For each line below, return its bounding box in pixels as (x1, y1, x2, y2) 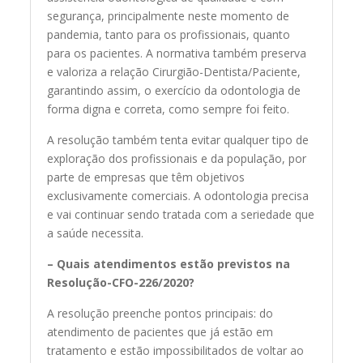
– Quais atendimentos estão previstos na (47, 256, 291, 272)
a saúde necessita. (47, 225, 144, 241)
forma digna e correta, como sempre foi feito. (47, 101, 293, 117)
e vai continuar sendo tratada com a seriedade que (47, 207, 315, 223)
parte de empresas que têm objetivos (47, 169, 246, 186)
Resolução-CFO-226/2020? (47, 275, 195, 291)
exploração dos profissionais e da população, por (47, 151, 307, 167)
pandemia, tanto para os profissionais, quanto (47, 27, 291, 43)
